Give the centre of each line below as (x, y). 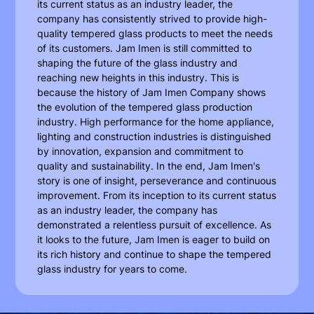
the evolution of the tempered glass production (145, 107)
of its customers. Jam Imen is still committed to (145, 48)
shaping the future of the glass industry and (138, 63)
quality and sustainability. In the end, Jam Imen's (149, 166)
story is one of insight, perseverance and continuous (157, 181)
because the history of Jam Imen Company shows (152, 93)
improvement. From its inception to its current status (157, 196)
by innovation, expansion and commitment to (141, 151)
